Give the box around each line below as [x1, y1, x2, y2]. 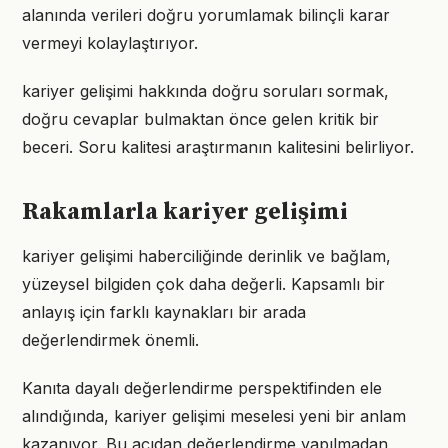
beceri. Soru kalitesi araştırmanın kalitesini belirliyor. [22, 137, 414, 157]
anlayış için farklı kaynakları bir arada [22, 302, 306, 322]
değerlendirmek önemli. [22, 330, 199, 350]
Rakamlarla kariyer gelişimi [22, 197, 348, 227]
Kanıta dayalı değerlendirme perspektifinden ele [22, 378, 382, 398]
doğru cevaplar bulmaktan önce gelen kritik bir [22, 109, 379, 129]
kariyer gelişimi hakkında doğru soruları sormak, [22, 81, 389, 101]
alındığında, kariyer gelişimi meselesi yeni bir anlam [22, 406, 406, 426]
